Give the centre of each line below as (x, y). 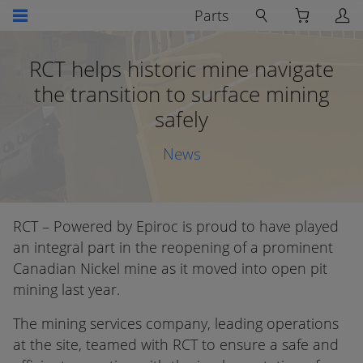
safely (181, 119)
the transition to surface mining (181, 94)
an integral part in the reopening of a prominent (173, 247)
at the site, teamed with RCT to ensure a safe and (176, 344)
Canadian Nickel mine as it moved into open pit (170, 268)
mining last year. (66, 289)
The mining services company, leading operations (176, 323)
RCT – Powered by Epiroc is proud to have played (176, 226)
